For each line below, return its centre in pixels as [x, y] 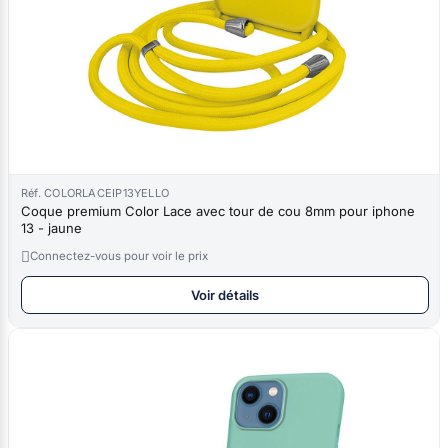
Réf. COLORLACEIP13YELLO [95, 192]
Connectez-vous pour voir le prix [119, 255]
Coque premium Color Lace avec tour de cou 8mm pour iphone [218, 210]
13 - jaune [51, 227]
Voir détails [225, 294]
